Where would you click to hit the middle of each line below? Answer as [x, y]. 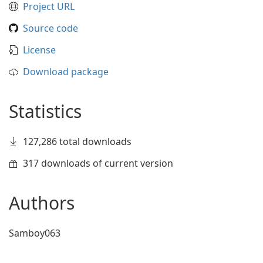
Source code [50, 28]
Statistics [45, 111]
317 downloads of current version [98, 163]
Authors [42, 203]
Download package [66, 72]
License [39, 50]
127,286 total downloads [77, 141]
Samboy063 [35, 233]
